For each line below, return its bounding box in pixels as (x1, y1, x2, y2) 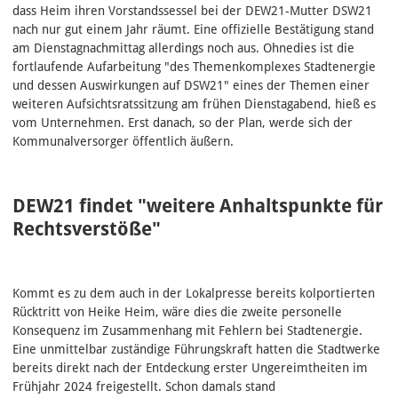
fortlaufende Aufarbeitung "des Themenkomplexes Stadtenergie (12, 59, 376, 74)
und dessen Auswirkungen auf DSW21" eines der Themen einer (12, 77, 370, 92)
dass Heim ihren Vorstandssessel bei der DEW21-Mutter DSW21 (12, 3, 372, 18)
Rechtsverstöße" (12, 217, 161, 240)
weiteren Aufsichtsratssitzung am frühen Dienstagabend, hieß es (12, 96, 376, 111)
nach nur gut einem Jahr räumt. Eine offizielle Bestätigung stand (12, 21, 374, 36)
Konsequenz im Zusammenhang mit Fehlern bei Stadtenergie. (12, 322, 362, 338)
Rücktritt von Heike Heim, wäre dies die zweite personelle (12, 304, 342, 319)
